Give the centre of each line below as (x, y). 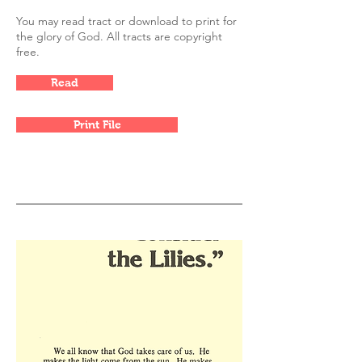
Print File (97, 124)
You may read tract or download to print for (126, 21)
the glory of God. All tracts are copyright (119, 36)
